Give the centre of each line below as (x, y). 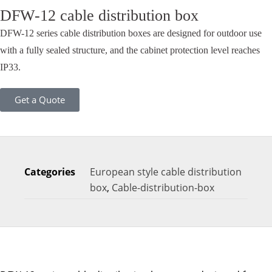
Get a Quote (40, 100)
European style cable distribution (166, 172)
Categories (50, 172)
